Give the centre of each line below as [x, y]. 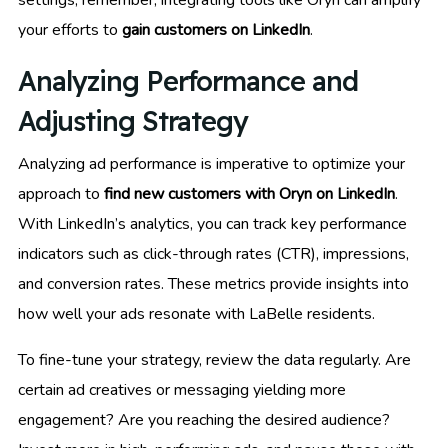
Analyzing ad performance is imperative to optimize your [211, 163]
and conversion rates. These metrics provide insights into [213, 283]
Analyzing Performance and [188, 80]
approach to [61, 193]
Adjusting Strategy [133, 120]
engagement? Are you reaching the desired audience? [204, 419]
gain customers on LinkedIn [216, 29]
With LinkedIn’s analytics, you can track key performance [212, 223]
